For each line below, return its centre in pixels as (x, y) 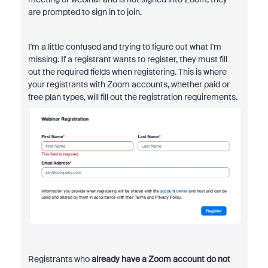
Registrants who (59, 259)
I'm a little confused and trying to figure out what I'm (124, 47)
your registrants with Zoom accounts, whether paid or (129, 84)
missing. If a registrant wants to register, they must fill (127, 59)
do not (218, 259)
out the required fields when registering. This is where (127, 72)
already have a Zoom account (147, 259)
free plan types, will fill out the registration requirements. (133, 97)
